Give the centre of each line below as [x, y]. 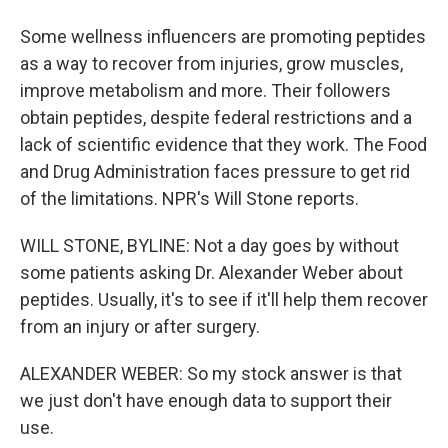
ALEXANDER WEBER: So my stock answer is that [211, 373]
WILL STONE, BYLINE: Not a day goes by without [209, 245]
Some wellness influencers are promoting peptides [223, 36]
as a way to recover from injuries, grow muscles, [211, 63]
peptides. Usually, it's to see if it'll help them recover [224, 299]
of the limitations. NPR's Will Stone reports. [189, 198]
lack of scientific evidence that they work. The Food [223, 144]
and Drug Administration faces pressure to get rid [215, 171]
